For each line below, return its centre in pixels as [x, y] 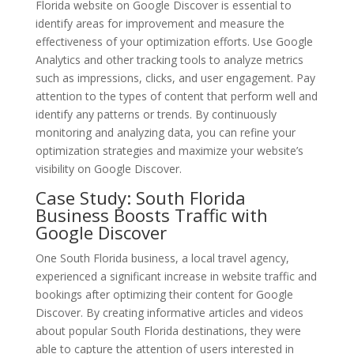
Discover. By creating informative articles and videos [169, 312]
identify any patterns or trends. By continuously [156, 114]
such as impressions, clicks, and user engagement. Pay [175, 77]
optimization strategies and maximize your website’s [169, 150]
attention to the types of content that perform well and [176, 96]
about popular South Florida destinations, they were [168, 330]
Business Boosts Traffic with [151, 215]
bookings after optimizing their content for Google [164, 294]
